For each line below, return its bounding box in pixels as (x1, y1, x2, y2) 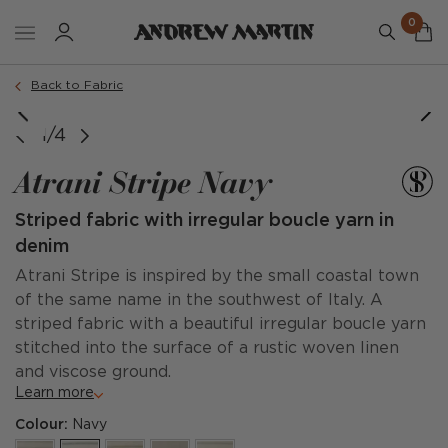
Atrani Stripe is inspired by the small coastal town (15, 269, 419, 284)
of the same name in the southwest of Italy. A (15, 293, 383, 308)
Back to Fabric (31, 80, 123, 91)
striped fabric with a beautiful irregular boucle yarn (15, 317, 426, 332)
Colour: (15, 419, 72, 431)
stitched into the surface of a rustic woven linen (15, 341, 399, 356)
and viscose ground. (15, 365, 171, 380)
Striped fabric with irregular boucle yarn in (15, 213, 394, 229)
